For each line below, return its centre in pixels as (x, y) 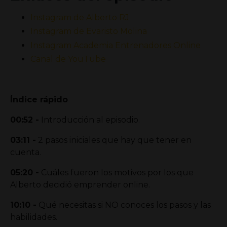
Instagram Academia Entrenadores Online (116, 45)
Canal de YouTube (68, 59)
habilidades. (34, 217)
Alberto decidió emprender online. (80, 184)
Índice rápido (39, 99)
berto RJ (112, 18)
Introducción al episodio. (89, 120)
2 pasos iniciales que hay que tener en (114, 140)
